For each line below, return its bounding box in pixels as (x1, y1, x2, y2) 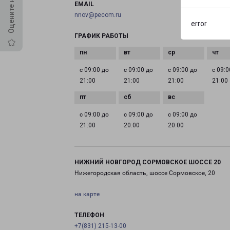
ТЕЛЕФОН (74, 212, 104, 219)
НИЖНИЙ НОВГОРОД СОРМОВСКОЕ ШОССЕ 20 (74, 159, 221, 166)
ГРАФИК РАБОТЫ (74, 32, 128, 40)
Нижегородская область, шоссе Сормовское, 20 (74, 169, 215, 177)
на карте (74, 190, 100, 198)
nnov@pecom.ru (74, 11, 121, 18)
